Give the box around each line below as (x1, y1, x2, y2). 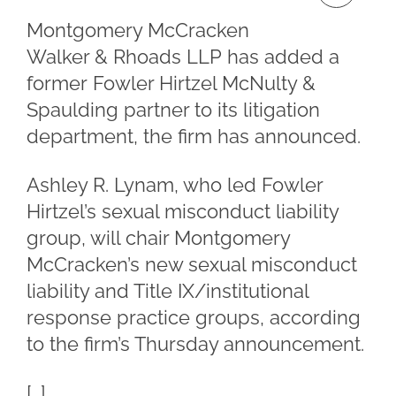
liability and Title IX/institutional (27, 279, 308, 302)
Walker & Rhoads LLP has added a (27, 45, 339, 68)
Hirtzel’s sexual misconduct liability (27, 200, 339, 223)
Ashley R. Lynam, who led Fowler (27, 173, 323, 196)
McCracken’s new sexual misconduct (27, 253, 357, 276)
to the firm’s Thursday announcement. (27, 332, 364, 355)
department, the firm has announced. (27, 125, 361, 148)
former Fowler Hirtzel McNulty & (27, 72, 316, 95)
